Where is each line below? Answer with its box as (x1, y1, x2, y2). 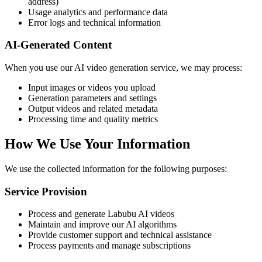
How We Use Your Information (5, 136, 190, 151)
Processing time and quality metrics (28, 114, 158, 125)
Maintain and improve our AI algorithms (28, 219, 177, 230)
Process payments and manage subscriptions (28, 240, 191, 251)
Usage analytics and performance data (28, 6, 168, 17)
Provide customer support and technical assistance (28, 230, 212, 240)
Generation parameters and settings (28, 93, 157, 104)
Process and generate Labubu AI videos (28, 209, 174, 219)
